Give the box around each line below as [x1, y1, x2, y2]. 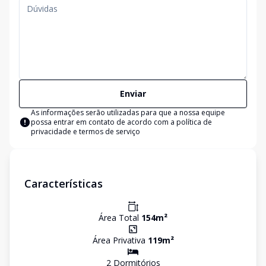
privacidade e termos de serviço [31, 126, 140, 137]
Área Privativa [92, 235, 148, 246]
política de [176, 117, 212, 127]
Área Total [99, 212, 141, 223]
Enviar [120, 88, 146, 99]
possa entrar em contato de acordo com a [31, 117, 176, 127]
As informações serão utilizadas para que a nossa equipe [31, 107, 225, 118]
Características [24, 176, 103, 191]
